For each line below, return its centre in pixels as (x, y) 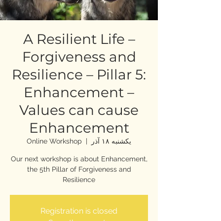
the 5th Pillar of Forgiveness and (79, 169)
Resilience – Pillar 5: (79, 74)
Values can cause (79, 110)
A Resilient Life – (79, 39)
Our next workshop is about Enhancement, (79, 159)
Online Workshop (54, 141)
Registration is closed (79, 211)
